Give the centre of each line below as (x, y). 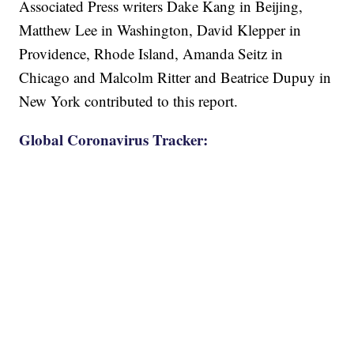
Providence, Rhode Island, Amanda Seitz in (151, 54)
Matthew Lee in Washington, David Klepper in (160, 30)
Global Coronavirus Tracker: (114, 140)
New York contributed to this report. (129, 101)
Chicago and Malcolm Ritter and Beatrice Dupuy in (175, 77)
